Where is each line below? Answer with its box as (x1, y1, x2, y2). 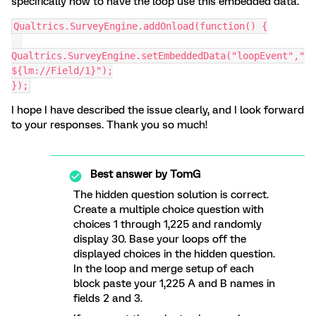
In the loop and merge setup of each (73, 262, 254, 276)
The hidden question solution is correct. (73, 188, 269, 202)
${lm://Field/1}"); (11, 65, 113, 77)
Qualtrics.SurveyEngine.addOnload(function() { (13, 20, 267, 32)
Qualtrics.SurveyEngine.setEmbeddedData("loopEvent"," (11, 50, 305, 62)
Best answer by (90, 168, 167, 181)
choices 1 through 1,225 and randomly (73, 218, 262, 231)
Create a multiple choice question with (73, 203, 264, 217)
